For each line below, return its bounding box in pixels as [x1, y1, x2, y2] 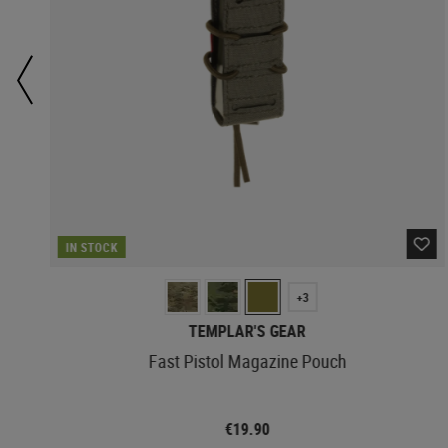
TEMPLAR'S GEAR [188, 319, 306, 342]
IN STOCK [65, 238, 119, 255]
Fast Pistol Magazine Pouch [148, 348, 347, 373]
